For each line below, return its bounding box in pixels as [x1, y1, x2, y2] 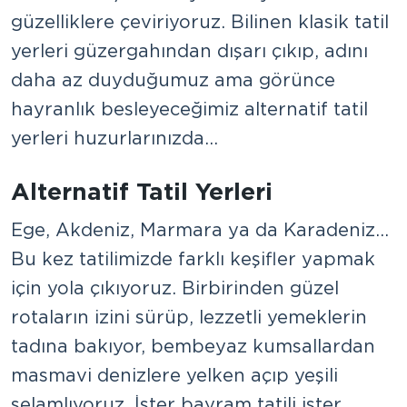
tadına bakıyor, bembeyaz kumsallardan [11, 334, 375, 357]
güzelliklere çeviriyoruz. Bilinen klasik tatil [11, 10, 389, 33]
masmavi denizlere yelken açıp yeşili [11, 363, 338, 386]
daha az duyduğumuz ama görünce [11, 68, 335, 91]
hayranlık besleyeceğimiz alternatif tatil [11, 97, 368, 120]
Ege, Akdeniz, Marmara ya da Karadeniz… [11, 218, 389, 241]
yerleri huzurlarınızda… [11, 126, 218, 149]
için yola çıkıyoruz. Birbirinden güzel [11, 276, 339, 299]
